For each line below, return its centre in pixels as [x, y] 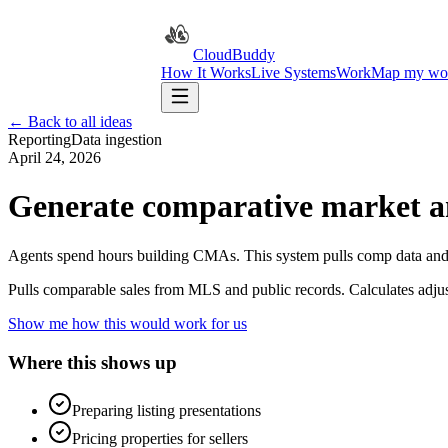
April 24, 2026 [54, 157]
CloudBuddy [233, 54]
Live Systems [293, 72]
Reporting [39, 139]
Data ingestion [116, 139]
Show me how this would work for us [127, 323]
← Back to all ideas [70, 121]
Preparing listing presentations [166, 411]
